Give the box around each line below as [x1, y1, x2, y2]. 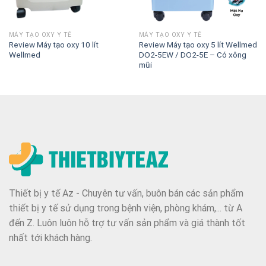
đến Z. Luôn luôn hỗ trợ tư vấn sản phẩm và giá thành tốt [9, 217, 245, 229]
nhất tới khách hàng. [9, 232, 92, 244]
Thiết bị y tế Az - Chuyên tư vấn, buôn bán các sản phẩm [9, 188, 243, 199]
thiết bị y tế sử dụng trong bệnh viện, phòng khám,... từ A [9, 202, 242, 214]
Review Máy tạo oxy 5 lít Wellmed [138, 40, 257, 50]
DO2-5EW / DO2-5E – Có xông [138, 50, 246, 60]
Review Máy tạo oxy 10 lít [8, 40, 99, 50]
